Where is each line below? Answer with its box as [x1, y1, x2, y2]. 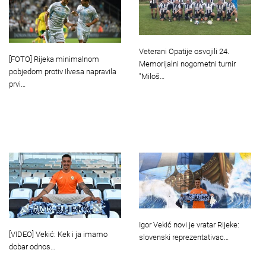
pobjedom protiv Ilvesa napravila [9, 66, 116, 76]
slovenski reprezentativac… [139, 233, 229, 242]
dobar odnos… [9, 242, 55, 251]
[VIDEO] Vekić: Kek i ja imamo [9, 229, 107, 239]
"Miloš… [139, 72, 164, 81]
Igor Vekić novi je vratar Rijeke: [139, 220, 239, 230]
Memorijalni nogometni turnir [139, 59, 236, 69]
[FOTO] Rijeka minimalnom [9, 54, 99, 64]
